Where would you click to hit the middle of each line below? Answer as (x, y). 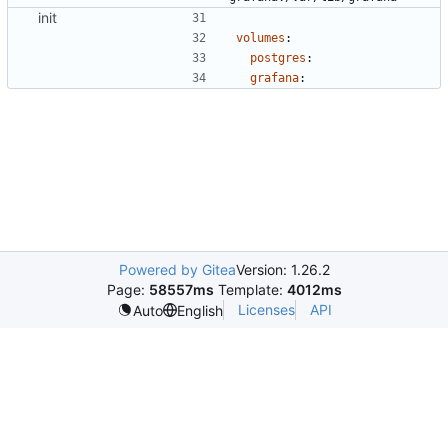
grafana (274, 78)
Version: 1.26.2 (282, 269)
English (199, 310)
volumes (260, 38)
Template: (250, 289)
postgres (278, 58)
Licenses (266, 309)
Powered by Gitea (177, 269)
